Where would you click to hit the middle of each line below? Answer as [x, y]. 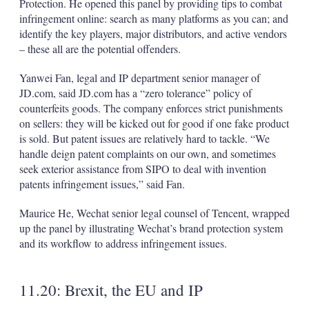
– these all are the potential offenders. [100, 48]
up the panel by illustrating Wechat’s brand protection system [151, 228]
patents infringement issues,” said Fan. [102, 183]
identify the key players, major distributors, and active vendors [153, 33]
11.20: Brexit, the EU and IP [111, 289]
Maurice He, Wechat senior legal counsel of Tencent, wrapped [154, 212]
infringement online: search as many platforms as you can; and [153, 18]
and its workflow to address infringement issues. [124, 243]
